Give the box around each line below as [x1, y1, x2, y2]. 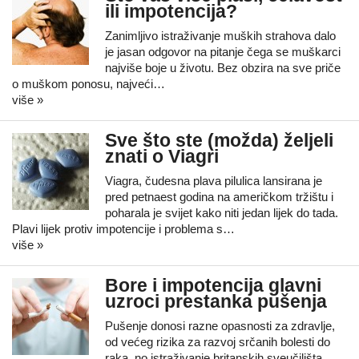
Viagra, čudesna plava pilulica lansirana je [105, 174, 322, 188]
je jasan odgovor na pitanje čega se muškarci [105, 45, 341, 58]
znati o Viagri [105, 147, 219, 167]
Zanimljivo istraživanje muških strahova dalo [105, 29, 336, 42]
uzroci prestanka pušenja [105, 292, 327, 312]
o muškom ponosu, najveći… [12, 77, 165, 91]
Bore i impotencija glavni [105, 276, 321, 296]
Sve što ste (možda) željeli [105, 131, 333, 151]
